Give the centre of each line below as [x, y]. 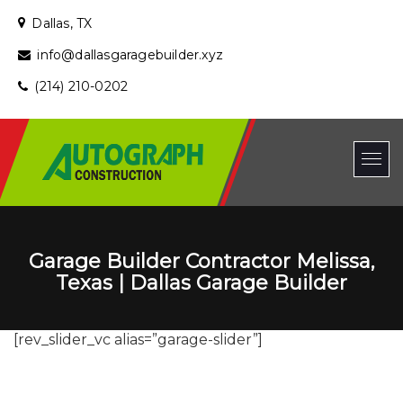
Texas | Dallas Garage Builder [201, 283]
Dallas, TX [62, 24]
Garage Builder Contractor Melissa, [201, 262]
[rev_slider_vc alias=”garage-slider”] [138, 340]
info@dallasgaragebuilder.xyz [130, 55]
